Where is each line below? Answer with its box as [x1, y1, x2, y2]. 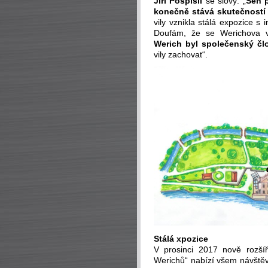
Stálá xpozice [154, 234, 208, 243]
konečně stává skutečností [154, 7, 266, 16]
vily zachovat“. [154, 50, 208, 59]
